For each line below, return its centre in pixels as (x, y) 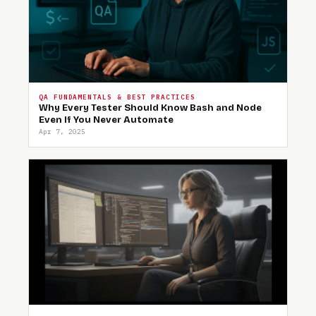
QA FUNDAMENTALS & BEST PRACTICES (117, 97)
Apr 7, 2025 (62, 132)
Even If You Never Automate (106, 120)
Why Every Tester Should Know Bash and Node (150, 108)
